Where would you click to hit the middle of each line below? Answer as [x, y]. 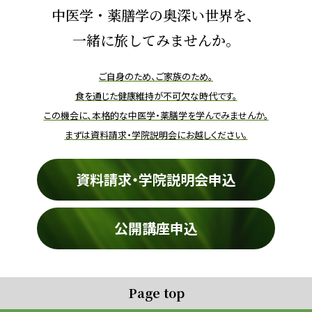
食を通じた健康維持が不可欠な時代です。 [156, 95]
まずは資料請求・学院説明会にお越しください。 [156, 134]
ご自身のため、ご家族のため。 [156, 76]
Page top [156, 292]
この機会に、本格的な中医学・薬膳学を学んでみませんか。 [156, 115]
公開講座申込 [156, 228]
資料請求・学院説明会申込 [156, 179]
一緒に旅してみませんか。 [156, 40]
